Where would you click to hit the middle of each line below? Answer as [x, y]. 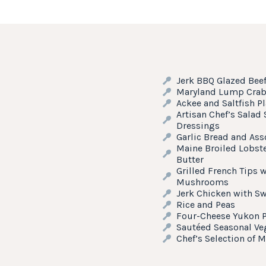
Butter [190, 159]
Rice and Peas [205, 205]
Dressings [198, 126]
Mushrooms [202, 182]
